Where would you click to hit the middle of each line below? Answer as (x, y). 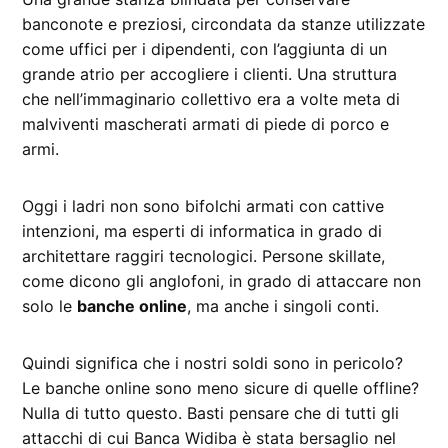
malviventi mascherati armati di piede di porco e (206, 124)
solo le (50, 306)
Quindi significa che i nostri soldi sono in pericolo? (213, 363)
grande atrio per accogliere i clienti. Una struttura (210, 74)
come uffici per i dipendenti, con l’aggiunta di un (205, 49)
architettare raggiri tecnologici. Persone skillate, (204, 256)
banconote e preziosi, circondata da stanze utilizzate (224, 24)
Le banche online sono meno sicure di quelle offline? (221, 388)
